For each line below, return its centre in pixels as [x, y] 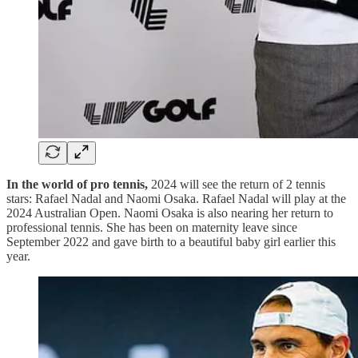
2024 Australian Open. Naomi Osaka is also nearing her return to [170, 213]
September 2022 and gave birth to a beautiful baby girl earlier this [171, 242]
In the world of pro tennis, [77, 185]
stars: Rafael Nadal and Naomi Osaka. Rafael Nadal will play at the [176, 199]
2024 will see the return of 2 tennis [237, 185]
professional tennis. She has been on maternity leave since [152, 228]
